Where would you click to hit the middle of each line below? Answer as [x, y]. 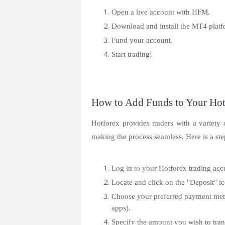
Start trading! [132, 54]
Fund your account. [142, 40]
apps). [121, 208]
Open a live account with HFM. [161, 12]
